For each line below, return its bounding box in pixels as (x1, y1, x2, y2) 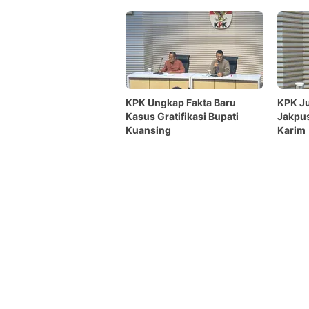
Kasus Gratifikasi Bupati (126, 110, 239, 122)
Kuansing (126, 124, 171, 136)
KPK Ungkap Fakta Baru (126, 97, 236, 108)
